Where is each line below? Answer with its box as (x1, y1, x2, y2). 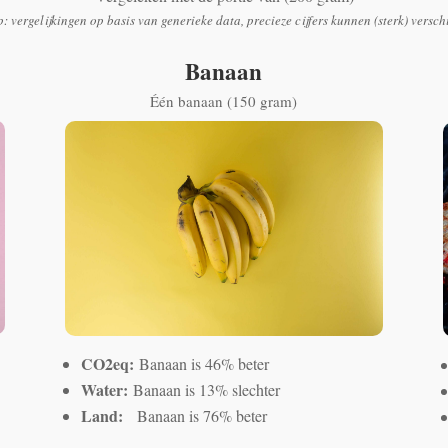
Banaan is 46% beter (138, 353, 269, 375)
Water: (80, 378, 133, 402)
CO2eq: (80, 352, 139, 376)
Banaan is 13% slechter (132, 379, 280, 401)
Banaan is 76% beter (136, 405, 267, 427)
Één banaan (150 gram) (150, 91, 298, 112)
